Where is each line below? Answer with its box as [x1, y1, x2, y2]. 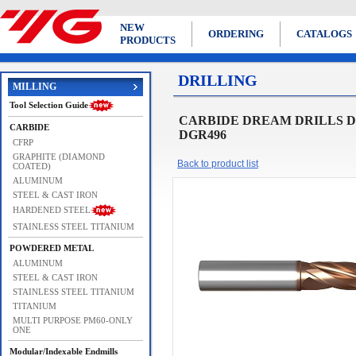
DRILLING [178, 72, 257, 89]
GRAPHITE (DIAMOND [13, 152, 105, 161]
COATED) [13, 161, 51, 171]
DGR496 [179, 128, 226, 141]
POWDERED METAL [10, 243, 94, 253]
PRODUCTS [120, 34, 176, 46]
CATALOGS [296, 28, 352, 40]
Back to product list [177, 158, 258, 169]
